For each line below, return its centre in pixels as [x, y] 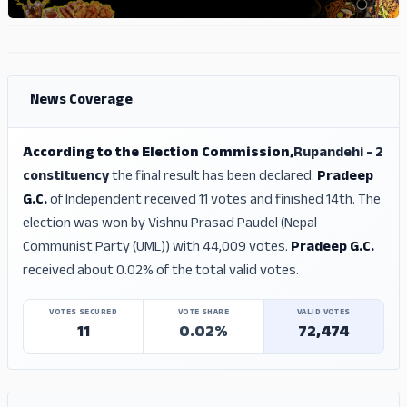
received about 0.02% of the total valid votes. [161, 273]
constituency [66, 178]
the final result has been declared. [213, 178]
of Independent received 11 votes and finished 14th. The [214, 202]
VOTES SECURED [84, 313]
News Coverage [81, 102]
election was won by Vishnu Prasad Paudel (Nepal [170, 225]
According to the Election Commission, [158, 154]
